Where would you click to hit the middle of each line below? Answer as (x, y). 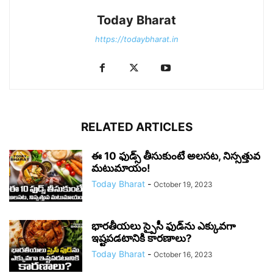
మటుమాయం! (121, 168)
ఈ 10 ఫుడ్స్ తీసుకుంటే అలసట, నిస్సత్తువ (176, 156)
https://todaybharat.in (136, 39)
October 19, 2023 (183, 185)
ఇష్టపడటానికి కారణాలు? (142, 239)
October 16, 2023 (183, 255)
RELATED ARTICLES (136, 127)
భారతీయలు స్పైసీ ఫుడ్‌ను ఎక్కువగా (164, 226)
